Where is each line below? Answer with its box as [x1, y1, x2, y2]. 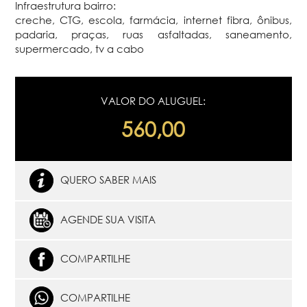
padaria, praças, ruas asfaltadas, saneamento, [15, 27, 292, 40]
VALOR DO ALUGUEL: [101, 94, 206, 107]
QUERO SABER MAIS [60, 173, 156, 186]
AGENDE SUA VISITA [60, 212, 156, 225]
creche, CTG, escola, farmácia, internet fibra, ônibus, [15, 13, 292, 26]
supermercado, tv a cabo [15, 42, 145, 55]
